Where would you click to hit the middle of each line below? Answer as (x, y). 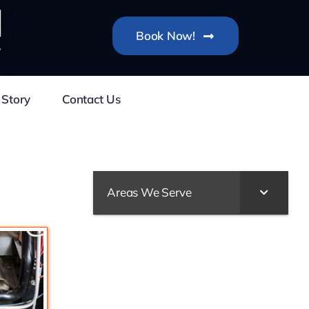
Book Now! (166, 36)
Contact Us (91, 99)
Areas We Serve (149, 192)
